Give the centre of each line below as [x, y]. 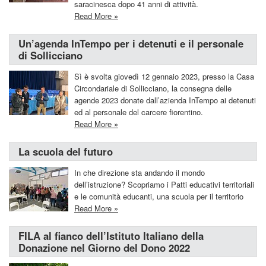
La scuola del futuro [66, 151]
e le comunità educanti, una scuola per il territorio [159, 196]
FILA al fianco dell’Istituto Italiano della [111, 236]
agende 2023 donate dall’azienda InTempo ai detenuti [165, 100]
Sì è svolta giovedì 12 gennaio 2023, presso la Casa [164, 76]
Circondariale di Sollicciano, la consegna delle [153, 88]
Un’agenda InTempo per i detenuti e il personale [131, 43]
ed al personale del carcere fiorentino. [139, 112]
